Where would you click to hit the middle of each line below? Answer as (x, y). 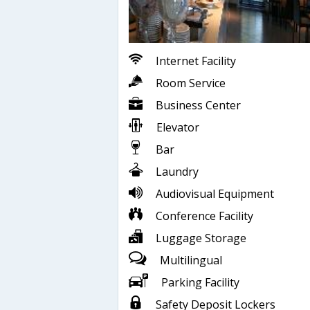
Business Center (198, 105)
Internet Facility (196, 61)
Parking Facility (200, 282)
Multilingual (191, 260)
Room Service (191, 83)
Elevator (178, 127)
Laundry (177, 171)
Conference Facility (204, 216)
